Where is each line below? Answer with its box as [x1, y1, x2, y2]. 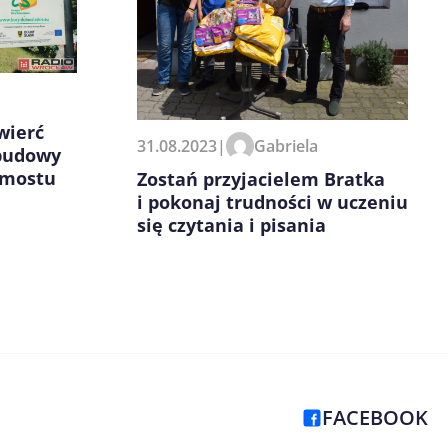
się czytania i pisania [137, 213, 326, 238]
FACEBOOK [322, 404, 428, 432]
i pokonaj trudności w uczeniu [137, 190, 408, 215]
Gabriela [254, 135, 318, 158]
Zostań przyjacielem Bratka [137, 167, 385, 192]
